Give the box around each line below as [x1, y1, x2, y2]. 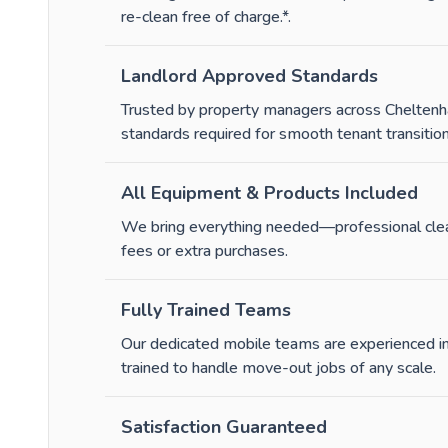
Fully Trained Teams [121, 298, 291, 323]
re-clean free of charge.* [121, 6, 288, 29]
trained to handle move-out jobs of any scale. [121, 357, 436, 380]
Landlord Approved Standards [121, 64, 378, 89]
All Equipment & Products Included [121, 181, 418, 206]
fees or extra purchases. [121, 240, 288, 263]
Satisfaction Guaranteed [121, 415, 327, 440]
